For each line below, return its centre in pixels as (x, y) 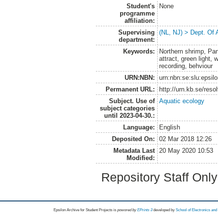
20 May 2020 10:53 (186, 150)
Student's (140, 6)
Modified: (140, 158)
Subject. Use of (132, 101)
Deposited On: (133, 139)
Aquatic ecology (182, 101)
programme (137, 13)
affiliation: (139, 20)
